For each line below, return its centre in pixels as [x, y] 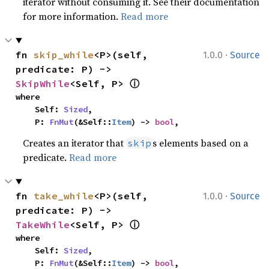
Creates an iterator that [75, 143]
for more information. [72, 16]
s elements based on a [201, 143]
